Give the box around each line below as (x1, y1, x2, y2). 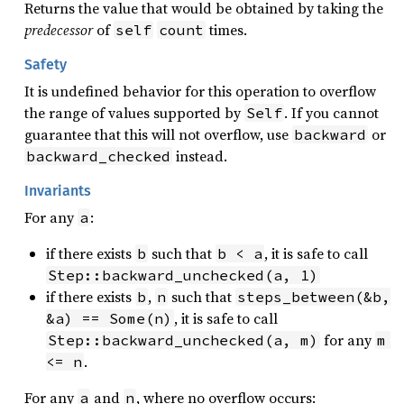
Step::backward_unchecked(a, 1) (48, 266, 318, 284)
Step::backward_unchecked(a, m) (48, 331, 318, 349)
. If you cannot (284, 103, 379, 123)
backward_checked (26, 147, 170, 165)
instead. (172, 146, 227, 166)
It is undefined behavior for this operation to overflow (24, 81, 376, 101)
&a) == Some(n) (46, 309, 172, 327)
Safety (24, 56, 67, 73)
